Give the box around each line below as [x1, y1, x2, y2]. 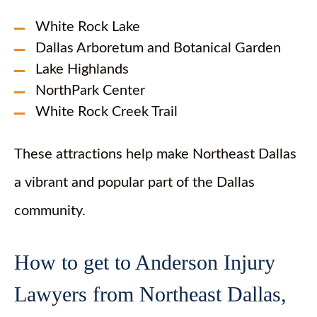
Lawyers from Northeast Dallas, [14, 282, 287, 306]
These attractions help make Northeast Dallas [14, 147, 296, 161]
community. [14, 204, 86, 218]
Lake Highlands [35, 62, 129, 76]
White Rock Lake [35, 20, 140, 34]
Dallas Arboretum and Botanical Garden [35, 41, 281, 55]
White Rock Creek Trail [35, 105, 178, 119]
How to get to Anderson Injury [14, 250, 275, 274]
